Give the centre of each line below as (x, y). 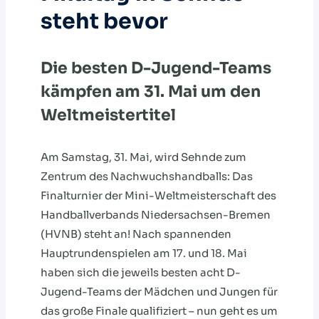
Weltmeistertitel (108, 115)
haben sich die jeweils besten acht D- (141, 273)
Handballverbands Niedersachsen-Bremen (156, 215)
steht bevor (104, 21)
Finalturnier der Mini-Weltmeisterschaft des (158, 196)
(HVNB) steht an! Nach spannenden (136, 234)
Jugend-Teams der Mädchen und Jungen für (159, 292)
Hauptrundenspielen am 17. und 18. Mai (144, 253)
